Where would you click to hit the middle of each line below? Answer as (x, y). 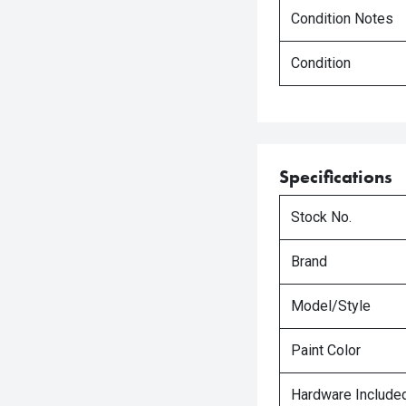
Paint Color (326, 350)
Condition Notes (342, 19)
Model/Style (331, 306)
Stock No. (321, 217)
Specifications (336, 177)
